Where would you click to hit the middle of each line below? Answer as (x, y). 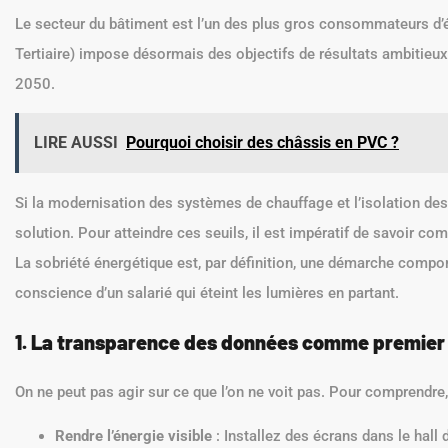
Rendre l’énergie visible (133, 435)
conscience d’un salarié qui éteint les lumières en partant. (207, 293)
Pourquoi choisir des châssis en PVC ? (262, 143)
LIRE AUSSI (76, 143)
